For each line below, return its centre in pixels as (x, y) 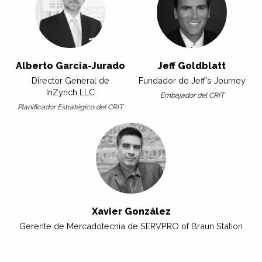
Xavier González (131, 212)
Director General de (70, 80)
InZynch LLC (70, 92)
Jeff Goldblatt (192, 65)
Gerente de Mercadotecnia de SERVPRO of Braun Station (131, 226)
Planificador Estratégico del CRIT (70, 107)
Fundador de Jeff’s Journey (192, 80)
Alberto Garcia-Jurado (70, 65)
